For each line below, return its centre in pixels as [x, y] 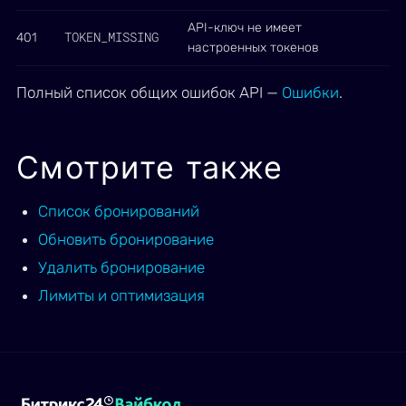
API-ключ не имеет [245, 28]
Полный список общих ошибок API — [149, 92]
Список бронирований [119, 211]
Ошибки [310, 92]
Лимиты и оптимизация [121, 295]
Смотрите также [150, 167]
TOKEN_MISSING [111, 37]
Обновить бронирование [126, 239]
